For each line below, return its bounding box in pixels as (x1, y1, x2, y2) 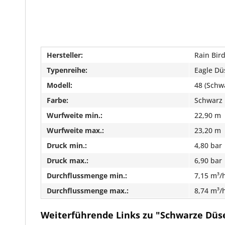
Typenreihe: (47, 65, 87, 75)
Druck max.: (47, 156, 88, 165)
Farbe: (47, 95, 68, 105)
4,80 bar (194, 141, 222, 150)
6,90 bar (194, 156, 222, 165)
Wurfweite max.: (47, 126, 104, 135)
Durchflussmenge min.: (47, 171, 127, 180)
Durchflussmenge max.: (47, 186, 129, 195)
